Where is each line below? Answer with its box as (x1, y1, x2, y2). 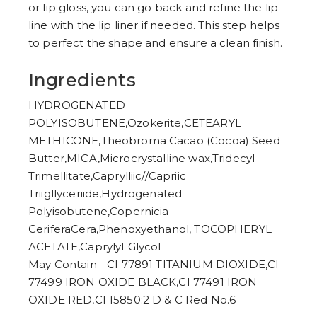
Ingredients (28, 69, 136, 91)
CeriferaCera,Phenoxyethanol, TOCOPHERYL (28, 222, 272, 236)
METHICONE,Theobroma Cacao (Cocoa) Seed (28, 134, 280, 148)
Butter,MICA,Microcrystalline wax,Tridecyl (28, 151, 255, 166)
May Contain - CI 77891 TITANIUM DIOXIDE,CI (28, 258, 279, 272)
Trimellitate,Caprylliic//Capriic (28, 169, 186, 183)
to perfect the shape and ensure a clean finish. (28, 36, 283, 50)
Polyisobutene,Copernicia (28, 204, 169, 219)
